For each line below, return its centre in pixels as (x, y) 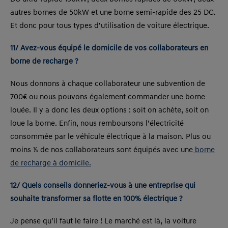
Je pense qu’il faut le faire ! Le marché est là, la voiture (103, 221)
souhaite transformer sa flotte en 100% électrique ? (96, 199)
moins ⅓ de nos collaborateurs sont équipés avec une (102, 150)
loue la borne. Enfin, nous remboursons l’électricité (97, 124)
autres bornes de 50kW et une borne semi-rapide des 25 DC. (113, 13)
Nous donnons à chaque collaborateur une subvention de (108, 84)
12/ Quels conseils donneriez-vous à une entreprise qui (103, 186)
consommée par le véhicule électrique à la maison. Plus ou (110, 137)
